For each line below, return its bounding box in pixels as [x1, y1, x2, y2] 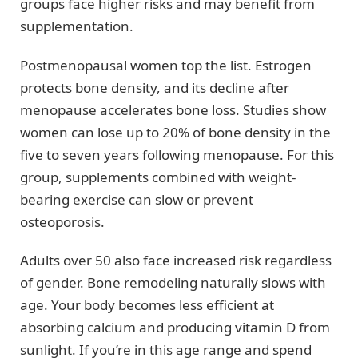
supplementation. [20, 17, 133, 36]
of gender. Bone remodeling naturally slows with [20, 273, 326, 292]
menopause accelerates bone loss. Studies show [20, 100, 326, 119]
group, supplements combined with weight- [20, 167, 296, 186]
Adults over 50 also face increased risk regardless [20, 251, 332, 270]
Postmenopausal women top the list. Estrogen [20, 55, 312, 74]
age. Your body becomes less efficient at [20, 296, 274, 315]
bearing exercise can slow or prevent [20, 189, 253, 209]
